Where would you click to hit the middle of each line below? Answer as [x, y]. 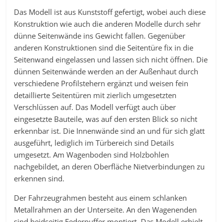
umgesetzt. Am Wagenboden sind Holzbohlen [92, 155]
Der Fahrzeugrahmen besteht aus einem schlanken [101, 198]
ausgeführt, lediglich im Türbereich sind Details [94, 143]
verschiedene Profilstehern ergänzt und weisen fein [101, 83]
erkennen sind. [39, 178]
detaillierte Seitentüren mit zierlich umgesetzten [95, 95]
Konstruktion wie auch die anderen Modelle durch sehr [108, 24]
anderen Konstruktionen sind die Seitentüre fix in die [104, 48]
